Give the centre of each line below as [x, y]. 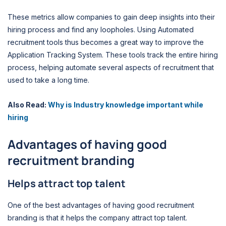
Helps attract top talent [68, 183]
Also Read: [28, 105]
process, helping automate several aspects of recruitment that [111, 67]
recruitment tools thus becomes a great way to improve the [106, 42]
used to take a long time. [49, 80]
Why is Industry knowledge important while [126, 105]
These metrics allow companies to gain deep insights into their [111, 17]
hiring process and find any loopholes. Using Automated [101, 29]
